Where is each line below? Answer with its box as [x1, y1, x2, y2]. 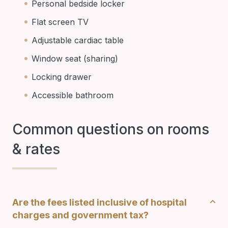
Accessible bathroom [32, 90, 113, 100]
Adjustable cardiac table [32, 35, 124, 45]
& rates [12, 140, 60, 158]
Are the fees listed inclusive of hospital [12, 196, 187, 208]
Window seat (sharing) [32, 53, 118, 64]
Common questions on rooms [12, 120, 209, 138]
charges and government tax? [12, 209, 149, 220]
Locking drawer [32, 71, 92, 82]
